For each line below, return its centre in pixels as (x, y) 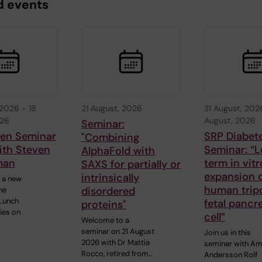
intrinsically (110, 177)
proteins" (104, 204)
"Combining (110, 137)
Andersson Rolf (231, 254)
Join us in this (228, 232)
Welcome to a (105, 220)
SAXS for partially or (131, 164)
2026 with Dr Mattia (115, 242)
